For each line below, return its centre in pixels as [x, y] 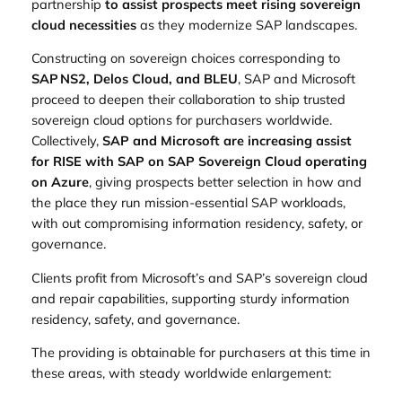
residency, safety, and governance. [135, 319]
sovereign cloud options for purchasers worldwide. [181, 120]
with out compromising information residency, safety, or [197, 223]
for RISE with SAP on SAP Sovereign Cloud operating [199, 162]
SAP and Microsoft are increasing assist [227, 141]
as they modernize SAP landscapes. [248, 24]
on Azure [60, 182]
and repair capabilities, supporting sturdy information [190, 298]
